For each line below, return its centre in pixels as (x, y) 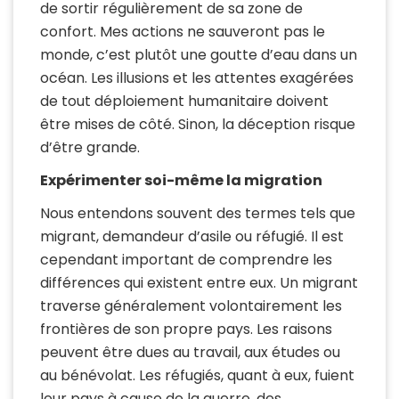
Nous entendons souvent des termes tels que (198, 214)
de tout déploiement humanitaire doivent (184, 102)
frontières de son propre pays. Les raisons (186, 330)
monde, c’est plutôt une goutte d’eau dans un (199, 55)
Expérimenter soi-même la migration (181, 181)
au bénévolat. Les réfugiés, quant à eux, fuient (197, 376)
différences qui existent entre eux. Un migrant (199, 283)
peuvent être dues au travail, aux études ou (190, 353)
